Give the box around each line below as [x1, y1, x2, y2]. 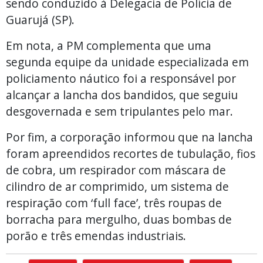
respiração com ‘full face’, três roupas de [6, 194, 222, 211]
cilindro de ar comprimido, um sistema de [6, 178, 229, 194]
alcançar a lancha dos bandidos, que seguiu [6, 86, 238, 103]
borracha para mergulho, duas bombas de [6, 211, 232, 227]
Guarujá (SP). [6, 11, 75, 28]
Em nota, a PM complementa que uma [6, 37, 211, 53]
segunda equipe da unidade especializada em [6, 53, 249, 70]
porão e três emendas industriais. [6, 227, 186, 244]
